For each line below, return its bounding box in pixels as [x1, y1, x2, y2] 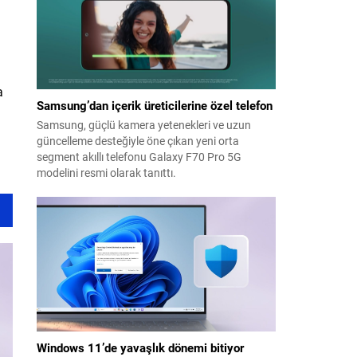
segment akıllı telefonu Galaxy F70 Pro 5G [37, 149, 241, 165]
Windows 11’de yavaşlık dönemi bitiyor [37, 339, 244, 355]
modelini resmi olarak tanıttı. [37, 165, 176, 181]
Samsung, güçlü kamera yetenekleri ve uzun [37, 117, 251, 133]
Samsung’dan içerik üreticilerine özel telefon [37, 97, 273, 114]
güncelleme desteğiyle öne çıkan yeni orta [37, 133, 239, 149]
